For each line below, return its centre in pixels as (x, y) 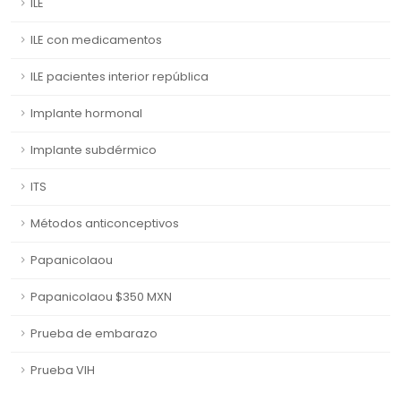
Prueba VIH (63, 371)
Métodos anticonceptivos (105, 224)
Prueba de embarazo (94, 334)
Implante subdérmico (94, 150)
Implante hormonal (86, 114)
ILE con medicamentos (96, 40)
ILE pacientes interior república (119, 77)
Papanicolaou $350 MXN (101, 297)
